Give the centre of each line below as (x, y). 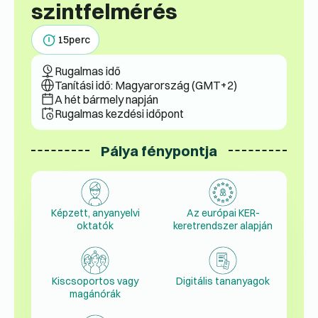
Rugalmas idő (88, 71)
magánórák (95, 294)
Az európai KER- (223, 213)
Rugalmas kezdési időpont (119, 114)
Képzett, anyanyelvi (95, 213)
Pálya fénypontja (159, 150)
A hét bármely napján (106, 99)
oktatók (95, 226)
